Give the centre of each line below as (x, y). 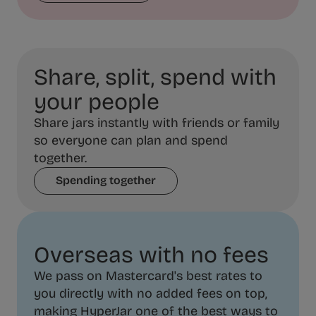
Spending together (106, 181)
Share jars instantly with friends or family (157, 122)
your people (97, 102)
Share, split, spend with (155, 77)
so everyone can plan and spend (131, 140)
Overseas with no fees (151, 255)
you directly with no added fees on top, (151, 293)
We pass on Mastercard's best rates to (148, 275)
